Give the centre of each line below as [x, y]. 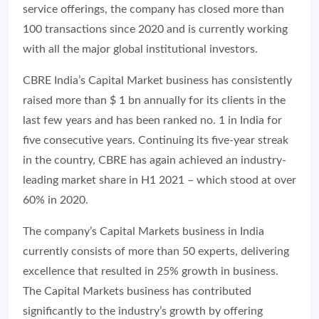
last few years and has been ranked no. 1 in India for [152, 120]
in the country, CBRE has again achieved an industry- [155, 160]
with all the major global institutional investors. [140, 49]
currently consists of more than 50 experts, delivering [156, 251]
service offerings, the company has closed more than [153, 9]
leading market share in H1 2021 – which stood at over [159, 180]
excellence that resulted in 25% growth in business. [151, 271]
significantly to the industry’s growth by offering [143, 311]
